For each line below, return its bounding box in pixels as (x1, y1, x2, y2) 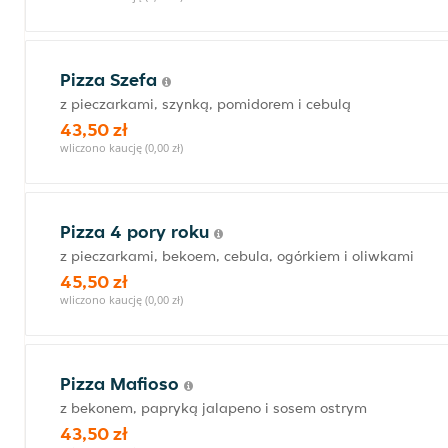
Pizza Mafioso (60, 372, 184, 395)
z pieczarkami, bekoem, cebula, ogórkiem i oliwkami (60, 247, 414, 265)
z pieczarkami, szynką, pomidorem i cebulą (60, 95, 351, 113)
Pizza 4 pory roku (60, 220, 214, 243)
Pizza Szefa (60, 68, 162, 91)
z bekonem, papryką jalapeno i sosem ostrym (60, 399, 367, 417)
